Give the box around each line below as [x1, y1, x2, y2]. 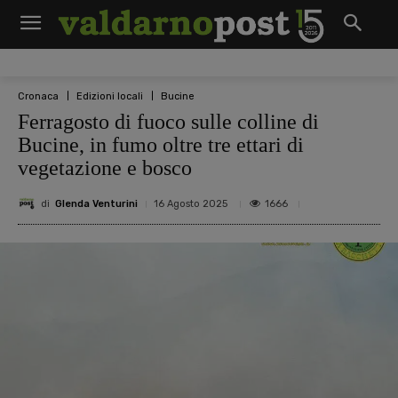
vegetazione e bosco [18, 156, 192, 179]
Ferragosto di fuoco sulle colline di [18, 110, 319, 133]
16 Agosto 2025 [154, 198, 227, 210]
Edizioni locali [76, 90, 143, 102]
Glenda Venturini [55, 197, 138, 210]
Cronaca [18, 90, 59, 102]
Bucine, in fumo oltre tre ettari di [18, 133, 304, 156]
